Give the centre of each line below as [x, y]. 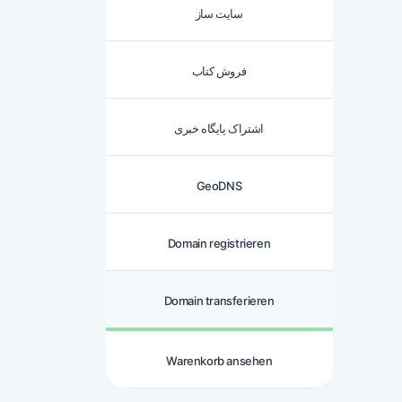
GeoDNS [219, 186]
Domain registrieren [219, 243]
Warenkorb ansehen [219, 361]
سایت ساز [219, 13]
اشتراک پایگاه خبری [219, 128]
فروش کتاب [219, 71]
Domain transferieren [219, 301]
